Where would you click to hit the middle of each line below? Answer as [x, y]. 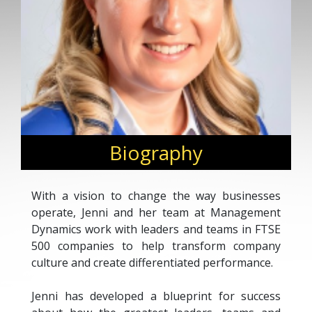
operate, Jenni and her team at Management [156, 212]
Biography [156, 153]
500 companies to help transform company [156, 246]
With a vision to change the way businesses [156, 196]
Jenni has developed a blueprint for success [156, 296]
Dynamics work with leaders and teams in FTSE [156, 229]
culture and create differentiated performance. [152, 263]
